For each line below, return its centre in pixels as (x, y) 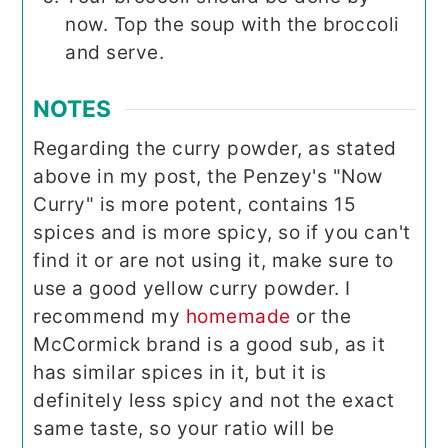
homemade (238, 317)
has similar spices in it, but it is (180, 373)
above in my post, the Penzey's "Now (208, 177)
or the (321, 317)
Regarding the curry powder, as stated (215, 149)
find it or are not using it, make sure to (213, 261)
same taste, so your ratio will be (184, 429)
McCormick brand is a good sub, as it (209, 345)
